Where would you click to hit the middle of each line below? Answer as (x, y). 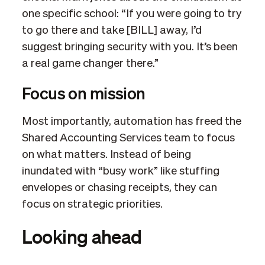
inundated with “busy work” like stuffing (120, 171)
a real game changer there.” (90, 63)
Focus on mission (83, 93)
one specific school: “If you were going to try (132, 14)
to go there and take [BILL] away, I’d (112, 30)
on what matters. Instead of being (106, 154)
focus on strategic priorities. (92, 204)
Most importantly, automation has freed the (131, 121)
